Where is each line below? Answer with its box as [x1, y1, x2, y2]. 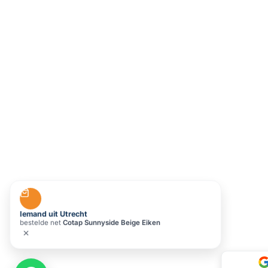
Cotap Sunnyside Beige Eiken [63, 218, 160, 227]
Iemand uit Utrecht [20, 209, 87, 218]
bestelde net [20, 218, 61, 227]
